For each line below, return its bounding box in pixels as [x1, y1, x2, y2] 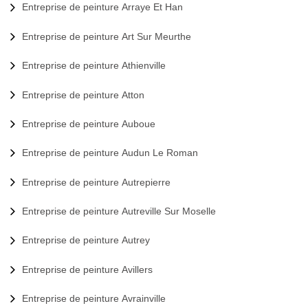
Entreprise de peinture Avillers [22, 263, 153, 275]
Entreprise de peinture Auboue [22, 118, 155, 129]
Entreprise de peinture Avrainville [22, 293, 166, 305]
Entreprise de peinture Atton [22, 89, 144, 100]
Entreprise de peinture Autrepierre [22, 176, 170, 188]
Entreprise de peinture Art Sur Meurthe [22, 30, 191, 42]
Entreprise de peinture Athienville [22, 60, 166, 71]
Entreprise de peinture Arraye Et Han [22, 1, 183, 13]
